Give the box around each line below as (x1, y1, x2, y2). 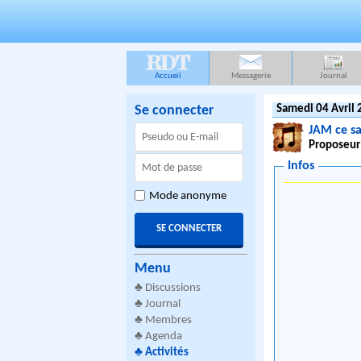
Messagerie (230, 72, 271, 81)
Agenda (145, 330, 182, 342)
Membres (145, 314, 192, 326)
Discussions (145, 282, 201, 294)
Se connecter (135, 103, 214, 118)
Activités (145, 346, 189, 359)
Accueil (154, 72, 181, 81)
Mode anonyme (149, 190, 226, 202)
